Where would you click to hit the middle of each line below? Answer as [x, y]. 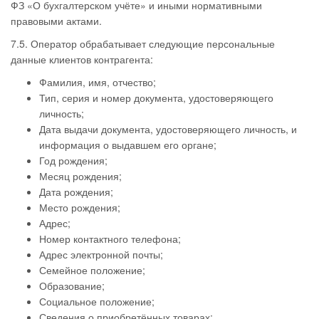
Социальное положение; [97, 301]
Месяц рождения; [80, 176]
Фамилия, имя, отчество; [98, 82]
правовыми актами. [56, 21]
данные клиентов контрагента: [82, 59]
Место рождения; [80, 207]
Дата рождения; [76, 192]
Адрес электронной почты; [101, 254]
